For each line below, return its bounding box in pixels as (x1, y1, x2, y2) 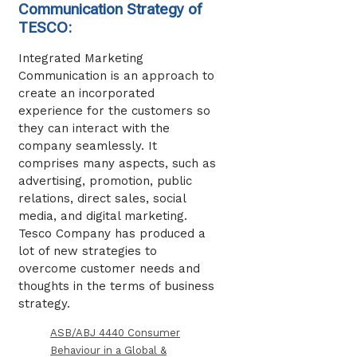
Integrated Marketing (18, 50, 143, 65)
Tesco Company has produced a (18, 226, 206, 241)
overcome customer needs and (18, 261, 200, 276)
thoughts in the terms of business (18, 278, 214, 293)
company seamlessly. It (18, 138, 157, 153)
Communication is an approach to (18, 68, 214, 83)
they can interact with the (18, 120, 170, 135)
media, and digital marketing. (18, 208, 187, 223)
